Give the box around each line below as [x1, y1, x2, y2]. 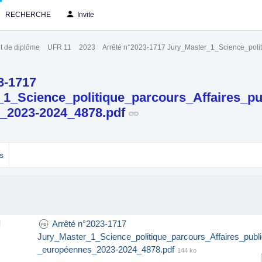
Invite [77, 11, 94, 19]
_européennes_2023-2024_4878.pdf [37, 244, 174, 254]
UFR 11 [47, 44, 71, 51]
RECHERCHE [5, 11, 51, 19]
